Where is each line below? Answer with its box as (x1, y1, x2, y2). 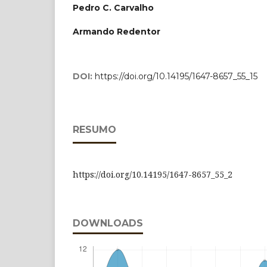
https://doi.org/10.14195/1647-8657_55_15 (95, 70, 257, 82)
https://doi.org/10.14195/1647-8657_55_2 (73, 168, 232, 180)
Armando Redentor (73, 26, 160, 37)
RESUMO (73, 123, 116, 135)
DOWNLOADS (73, 217, 143, 229)
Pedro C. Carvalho (73, 2, 154, 13)
